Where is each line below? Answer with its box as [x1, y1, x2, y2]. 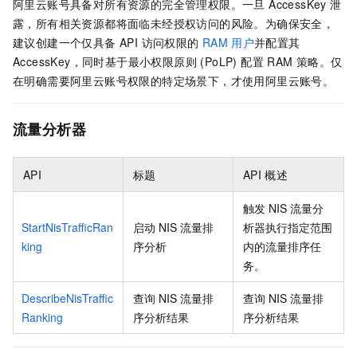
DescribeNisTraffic [22, 289, 113, 306]
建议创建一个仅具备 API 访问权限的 [13, 34, 199, 51]
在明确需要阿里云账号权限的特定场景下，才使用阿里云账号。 [13, 73, 335, 89]
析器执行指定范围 [243, 218, 332, 235]
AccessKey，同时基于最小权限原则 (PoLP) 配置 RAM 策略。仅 [13, 53, 343, 70]
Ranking [22, 308, 63, 325]
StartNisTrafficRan [22, 218, 113, 235]
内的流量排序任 [243, 237, 321, 254]
